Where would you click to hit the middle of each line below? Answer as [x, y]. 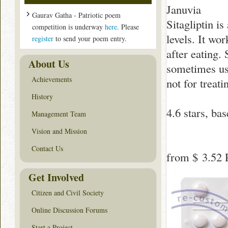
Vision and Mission [59, 131]
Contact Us [47, 149]
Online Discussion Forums [69, 210]
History [42, 96]
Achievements [52, 79]
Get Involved [56, 177]
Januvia [184, 9]
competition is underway [68, 27]
